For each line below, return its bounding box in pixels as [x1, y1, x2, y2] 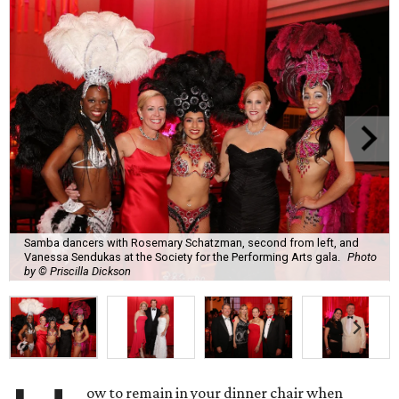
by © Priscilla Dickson [24, 264, 131, 278]
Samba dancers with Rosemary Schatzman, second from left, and [24, 235, 359, 249]
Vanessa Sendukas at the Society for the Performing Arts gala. [24, 249, 340, 264]
